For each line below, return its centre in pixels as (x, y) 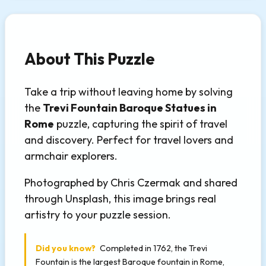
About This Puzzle (90, 58)
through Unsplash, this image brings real (120, 199)
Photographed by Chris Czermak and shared (131, 183)
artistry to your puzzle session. (98, 215)
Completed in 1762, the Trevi (153, 248)
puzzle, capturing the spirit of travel (141, 124)
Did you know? (66, 248)
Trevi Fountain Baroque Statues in (130, 108)
